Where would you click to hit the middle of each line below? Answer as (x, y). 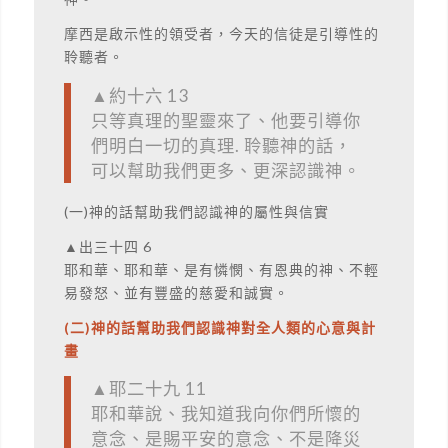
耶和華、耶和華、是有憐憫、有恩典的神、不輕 (221, 269)
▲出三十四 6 (107, 246)
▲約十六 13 (139, 95)
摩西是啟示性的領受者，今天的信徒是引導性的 (221, 34)
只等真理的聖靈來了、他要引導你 (225, 120)
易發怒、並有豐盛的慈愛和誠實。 (176, 292)
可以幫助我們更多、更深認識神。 (225, 170)
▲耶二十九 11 (148, 389)
